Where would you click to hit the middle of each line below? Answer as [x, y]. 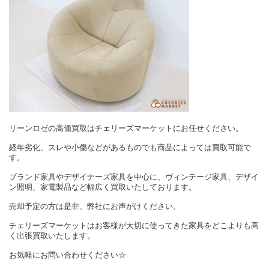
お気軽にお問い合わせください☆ [68, 255]
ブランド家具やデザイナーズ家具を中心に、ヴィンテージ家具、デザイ [134, 177]
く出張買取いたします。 [52, 236]
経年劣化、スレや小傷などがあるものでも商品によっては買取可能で [130, 148]
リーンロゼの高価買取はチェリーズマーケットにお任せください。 [126, 128]
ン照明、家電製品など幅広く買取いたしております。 [103, 187]
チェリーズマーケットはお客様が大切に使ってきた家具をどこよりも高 [134, 226]
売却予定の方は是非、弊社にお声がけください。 [95, 207]
